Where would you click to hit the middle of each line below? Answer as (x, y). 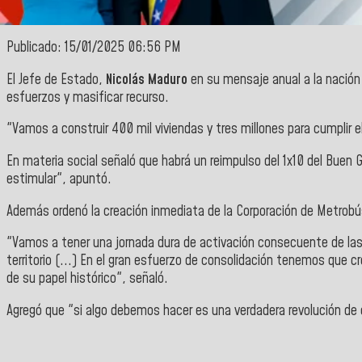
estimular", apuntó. (59, 180)
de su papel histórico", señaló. (87, 279)
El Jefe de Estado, (56, 80)
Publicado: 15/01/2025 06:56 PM (94, 48)
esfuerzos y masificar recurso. (88, 97)
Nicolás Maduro (147, 80)
